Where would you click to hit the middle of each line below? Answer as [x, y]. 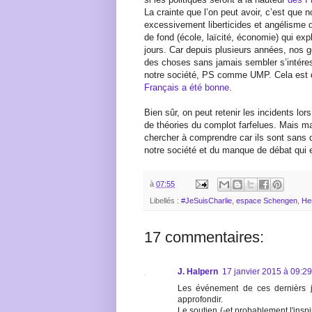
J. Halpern [198, 272]
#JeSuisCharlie [206, 201]
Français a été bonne [187, 87]
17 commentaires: [204, 237]
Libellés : [165, 201]
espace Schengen [267, 201]
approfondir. [200, 300]
